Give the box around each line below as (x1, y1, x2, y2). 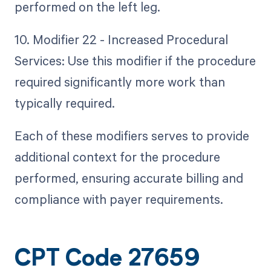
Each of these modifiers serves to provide (14, 126, 249, 144)
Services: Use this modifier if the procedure (14, 51, 256, 69)
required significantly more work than (14, 73, 225, 90)
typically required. (14, 94, 115, 111)
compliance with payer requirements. (14, 190, 223, 207)
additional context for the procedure (14, 148, 220, 165)
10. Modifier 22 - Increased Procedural (14, 30, 228, 48)
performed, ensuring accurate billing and (14, 169, 243, 186)
